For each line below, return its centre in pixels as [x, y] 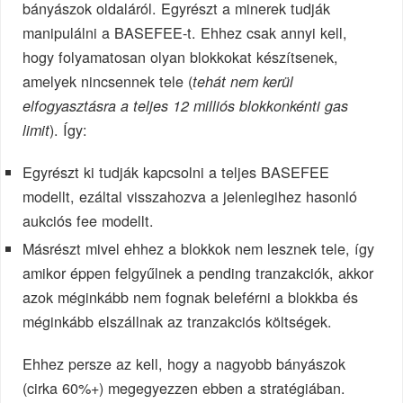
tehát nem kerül [243, 82]
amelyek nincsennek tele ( [108, 81]
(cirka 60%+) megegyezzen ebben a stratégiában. [184, 388]
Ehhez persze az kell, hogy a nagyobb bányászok [184, 364]
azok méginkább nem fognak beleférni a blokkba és [191, 297]
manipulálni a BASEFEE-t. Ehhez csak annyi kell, [185, 33]
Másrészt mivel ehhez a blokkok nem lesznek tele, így [199, 249]
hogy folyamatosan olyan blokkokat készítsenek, [181, 57]
